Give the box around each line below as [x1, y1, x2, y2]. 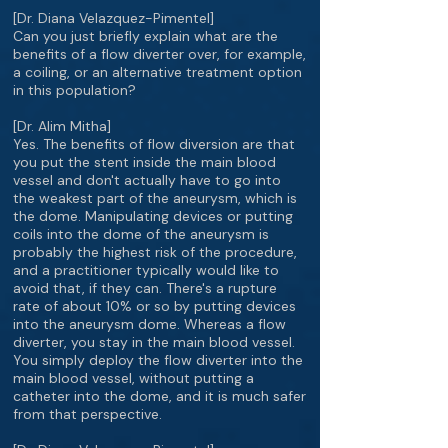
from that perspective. [13, 405, 162, 423]
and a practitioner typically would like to [13, 261, 279, 279]
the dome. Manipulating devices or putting [13, 207, 293, 225]
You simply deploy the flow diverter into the [13, 351, 303, 369]
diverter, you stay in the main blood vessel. [13, 333, 295, 351]
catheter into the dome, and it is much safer [13, 387, 306, 405]
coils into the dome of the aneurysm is [13, 225, 269, 243]
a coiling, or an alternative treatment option [13, 63, 302, 81]
